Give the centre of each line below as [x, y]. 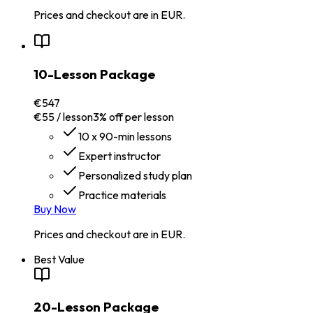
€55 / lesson [63, 116]
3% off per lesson [133, 116]
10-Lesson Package [94, 74]
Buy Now [55, 209]
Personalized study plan [135, 175]
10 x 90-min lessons [125, 136]
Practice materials [122, 195]
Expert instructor [119, 155]
